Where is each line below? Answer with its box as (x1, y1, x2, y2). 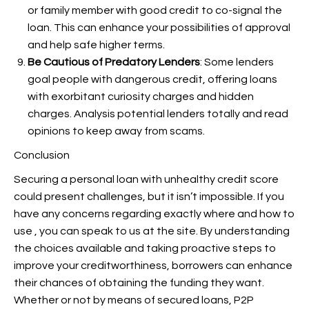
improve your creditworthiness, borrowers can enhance (14, 260, 292, 271)
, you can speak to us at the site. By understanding (34, 226, 290, 237)
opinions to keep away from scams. (28, 126, 205, 137)
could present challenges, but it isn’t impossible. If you (14, 191, 284, 202)
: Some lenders (200, 57, 274, 68)
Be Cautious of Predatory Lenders (28, 57, 200, 68)
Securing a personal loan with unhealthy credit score (14, 174, 279, 185)
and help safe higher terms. (28, 39, 165, 50)
